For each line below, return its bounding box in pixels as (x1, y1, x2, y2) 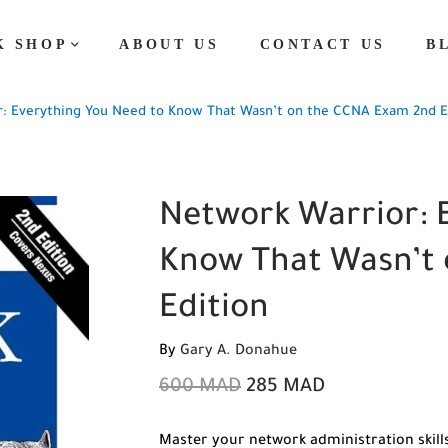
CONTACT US (259, 37, 386, 52)
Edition (159, 293, 269, 329)
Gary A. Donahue (180, 344, 297, 360)
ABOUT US (119, 37, 220, 52)
